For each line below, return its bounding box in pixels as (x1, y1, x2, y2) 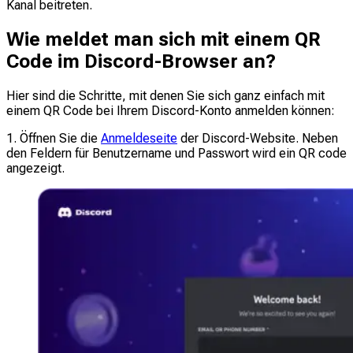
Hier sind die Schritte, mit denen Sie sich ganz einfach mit (6, 88, 325, 104)
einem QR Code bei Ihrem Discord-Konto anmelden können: (6, 103, 335, 119)
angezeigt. (6, 161, 65, 176)
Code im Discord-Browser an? (6, 50, 276, 73)
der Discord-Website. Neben (177, 131, 338, 147)
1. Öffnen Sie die (6, 131, 101, 147)
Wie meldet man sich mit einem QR (6, 28, 321, 51)
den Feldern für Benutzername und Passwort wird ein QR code (6, 146, 347, 162)
